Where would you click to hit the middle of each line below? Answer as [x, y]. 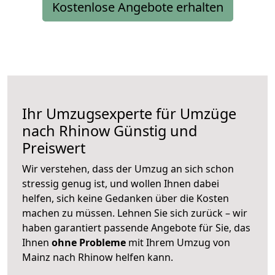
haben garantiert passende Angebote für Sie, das [136, 228]
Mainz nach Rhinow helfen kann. [98, 258]
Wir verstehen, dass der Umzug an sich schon [128, 169]
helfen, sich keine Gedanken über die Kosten [126, 199]
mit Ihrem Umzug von [178, 243]
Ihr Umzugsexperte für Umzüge [129, 114]
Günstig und [153, 131]
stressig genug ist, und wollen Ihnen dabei [121, 184]
